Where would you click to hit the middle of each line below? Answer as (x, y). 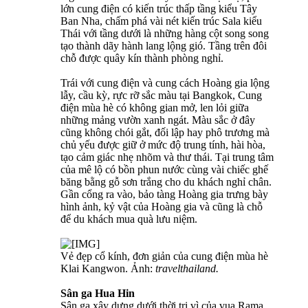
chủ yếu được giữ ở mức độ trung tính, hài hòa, (163, 145)
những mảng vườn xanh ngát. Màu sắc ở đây (158, 120)
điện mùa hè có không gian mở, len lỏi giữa (155, 108)
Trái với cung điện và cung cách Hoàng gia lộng (165, 83)
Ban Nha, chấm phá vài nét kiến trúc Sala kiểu (161, 21)
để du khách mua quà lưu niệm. (129, 219)
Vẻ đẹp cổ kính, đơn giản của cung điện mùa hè (164, 256)
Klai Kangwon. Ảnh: (107, 269)
